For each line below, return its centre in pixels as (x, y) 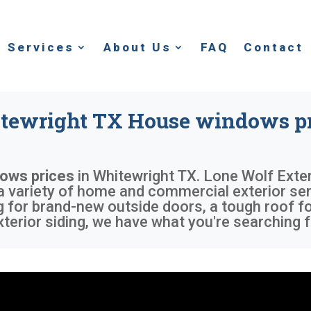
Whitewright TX (145, 176)
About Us (137, 47)
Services (41, 47)
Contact (273, 47)
